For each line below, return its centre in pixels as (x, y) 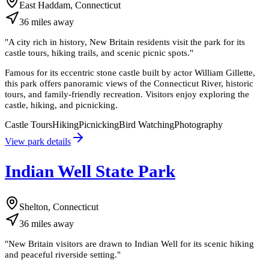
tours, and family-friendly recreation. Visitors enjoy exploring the (127, 94)
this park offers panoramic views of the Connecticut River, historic (129, 83)
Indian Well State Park (90, 171)
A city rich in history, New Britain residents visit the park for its (127, 41)
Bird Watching (147, 125)
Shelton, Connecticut (59, 207)
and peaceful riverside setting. (61, 255)
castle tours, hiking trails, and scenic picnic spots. (97, 52)
